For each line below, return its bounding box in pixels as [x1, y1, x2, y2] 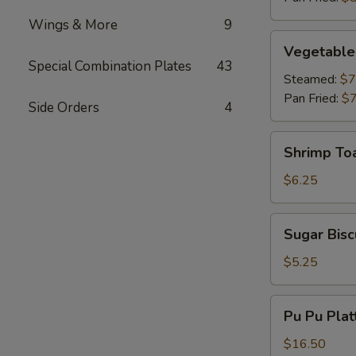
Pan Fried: [284, 90, 342, 107]
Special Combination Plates [29, 57, 192, 75]
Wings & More [29, 16, 118, 34]
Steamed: [284, 71, 340, 88]
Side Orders [29, 99, 99, 117]
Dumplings [270, 50, 329, 68]
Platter [270, 334, 309, 351]
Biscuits [270, 233, 313, 250]
